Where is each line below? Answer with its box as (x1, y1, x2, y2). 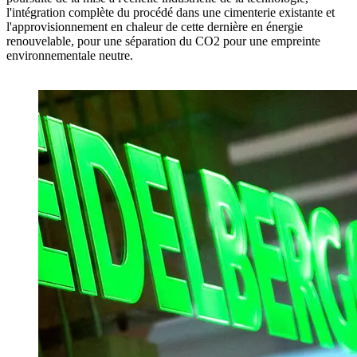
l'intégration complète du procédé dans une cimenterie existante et (6, 5, 335, 19)
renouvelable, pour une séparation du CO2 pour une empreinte (6, 33, 320, 48)
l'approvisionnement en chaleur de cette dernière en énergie (6, 19, 303, 33)
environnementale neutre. (6, 48, 133, 62)
